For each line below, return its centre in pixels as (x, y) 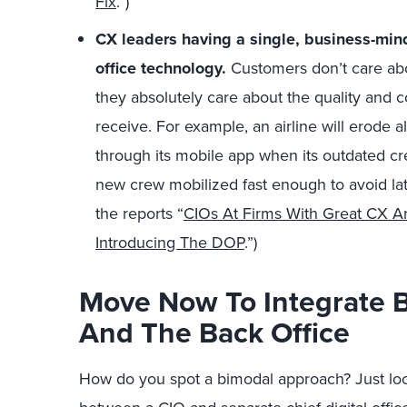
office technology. (161, 68)
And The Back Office (214, 333)
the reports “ (139, 213)
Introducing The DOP (170, 243)
